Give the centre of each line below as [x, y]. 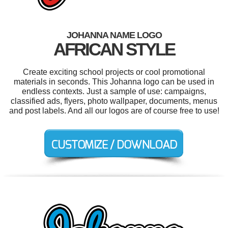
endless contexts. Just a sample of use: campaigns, [114, 91]
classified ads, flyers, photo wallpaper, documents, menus [114, 101]
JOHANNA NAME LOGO [114, 35]
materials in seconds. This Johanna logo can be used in [114, 81]
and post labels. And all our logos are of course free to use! [114, 110]
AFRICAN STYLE [114, 49]
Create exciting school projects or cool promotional [114, 72]
